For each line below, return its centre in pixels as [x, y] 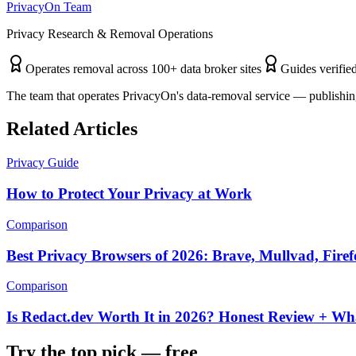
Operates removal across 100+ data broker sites [143, 68]
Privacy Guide [43, 163]
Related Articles [72, 129]
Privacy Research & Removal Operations [110, 33]
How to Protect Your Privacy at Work [129, 194]
